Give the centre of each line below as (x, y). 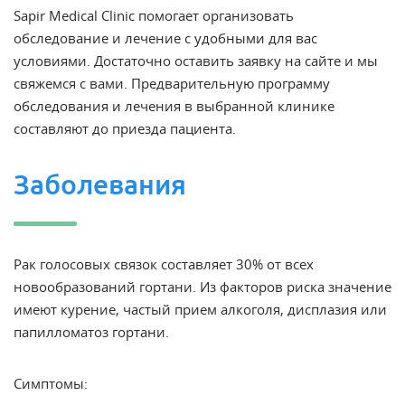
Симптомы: (51, 383)
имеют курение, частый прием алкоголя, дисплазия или (200, 309)
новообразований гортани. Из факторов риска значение (202, 287)
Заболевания (100, 184)
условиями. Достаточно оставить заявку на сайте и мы (196, 61)
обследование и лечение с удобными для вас (165, 38)
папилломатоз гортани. (91, 332)
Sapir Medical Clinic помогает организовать (154, 15)
